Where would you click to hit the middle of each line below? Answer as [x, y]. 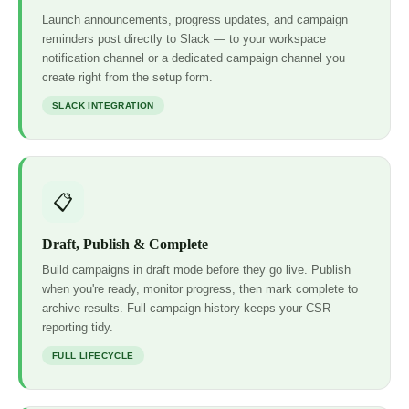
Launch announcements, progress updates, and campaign [195, 20]
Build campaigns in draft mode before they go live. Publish [196, 270]
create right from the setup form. [127, 78]
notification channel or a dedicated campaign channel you [194, 58]
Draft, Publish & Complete [125, 245]
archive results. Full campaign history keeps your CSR [186, 309]
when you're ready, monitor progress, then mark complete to [200, 289]
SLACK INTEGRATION [103, 106]
